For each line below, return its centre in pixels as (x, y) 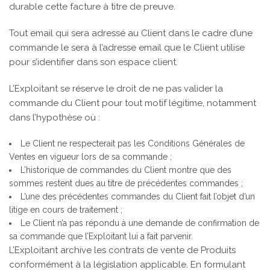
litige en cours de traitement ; (66, 210)
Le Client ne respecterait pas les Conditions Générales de (133, 143)
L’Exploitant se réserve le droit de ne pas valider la (116, 89)
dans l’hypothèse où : (55, 118)
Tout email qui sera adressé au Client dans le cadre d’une (131, 33)
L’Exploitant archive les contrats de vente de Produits (122, 250)
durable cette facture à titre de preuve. (92, 7)
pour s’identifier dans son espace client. (93, 62)
